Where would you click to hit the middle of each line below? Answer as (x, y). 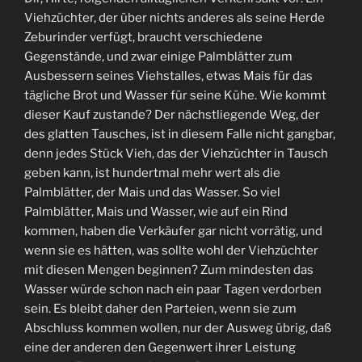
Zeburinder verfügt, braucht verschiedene (143, 38)
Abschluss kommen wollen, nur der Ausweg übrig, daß (178, 328)
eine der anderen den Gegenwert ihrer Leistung (160, 348)
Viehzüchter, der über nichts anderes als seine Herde (175, 18)
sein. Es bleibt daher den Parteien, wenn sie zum (160, 309)
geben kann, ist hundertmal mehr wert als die (152, 173)
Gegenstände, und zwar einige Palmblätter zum (158, 57)
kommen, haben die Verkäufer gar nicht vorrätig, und (173, 232)
